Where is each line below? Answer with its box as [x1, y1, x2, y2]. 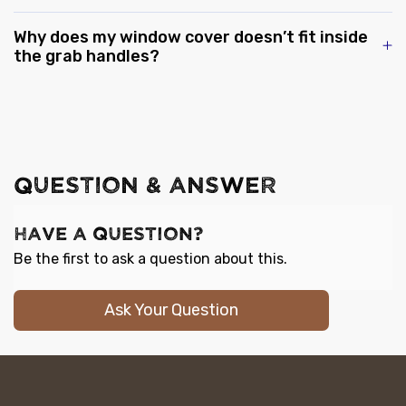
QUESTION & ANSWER [14, 177, 276, 195]
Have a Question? [14, 227, 203, 242]
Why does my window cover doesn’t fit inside [14, 27, 368, 48]
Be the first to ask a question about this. [14, 250, 287, 268]
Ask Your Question [104, 300, 238, 321]
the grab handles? [14, 46, 159, 67]
